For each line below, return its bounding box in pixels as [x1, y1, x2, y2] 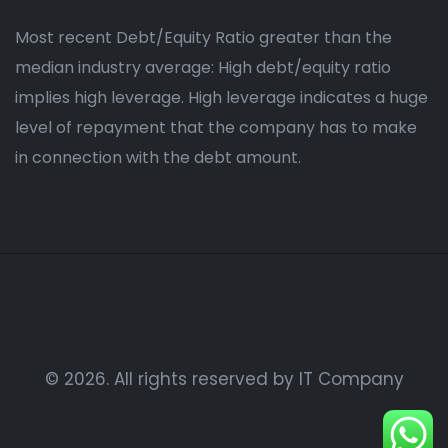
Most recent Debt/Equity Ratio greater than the [15, 26, 392, 50]
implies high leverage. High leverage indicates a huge [15, 86, 428, 110]
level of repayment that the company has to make [15, 116, 417, 140]
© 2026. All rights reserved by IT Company [44, 367, 404, 392]
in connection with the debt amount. [15, 146, 301, 170]
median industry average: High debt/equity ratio [15, 56, 391, 80]
